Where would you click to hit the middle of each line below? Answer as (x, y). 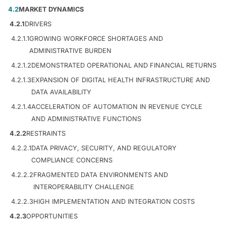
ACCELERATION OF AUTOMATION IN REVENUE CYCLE (117, 106)
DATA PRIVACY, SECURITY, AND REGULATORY (104, 148)
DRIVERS (38, 24)
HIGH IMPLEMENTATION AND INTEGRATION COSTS (114, 201)
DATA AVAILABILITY (61, 92)
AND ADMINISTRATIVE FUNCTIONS (86, 119)
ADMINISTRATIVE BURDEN (70, 50)
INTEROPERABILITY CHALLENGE (84, 187)
